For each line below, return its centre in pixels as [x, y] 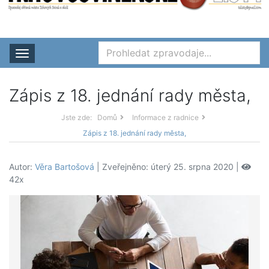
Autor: [22, 167]
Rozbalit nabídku [69, 55]
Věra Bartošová [65, 167]
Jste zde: [76, 118]
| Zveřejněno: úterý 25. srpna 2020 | [168, 167]
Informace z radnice [165, 118]
